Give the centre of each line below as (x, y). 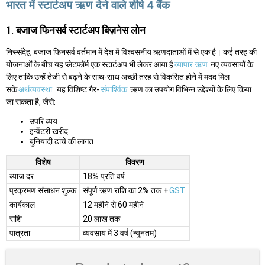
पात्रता (20, 233)
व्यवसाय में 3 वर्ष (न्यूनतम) (120, 233)
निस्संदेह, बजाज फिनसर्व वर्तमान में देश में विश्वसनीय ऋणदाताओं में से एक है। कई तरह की (131, 52)
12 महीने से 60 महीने (113, 204)
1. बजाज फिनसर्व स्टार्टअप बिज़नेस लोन (76, 30)
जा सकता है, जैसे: (31, 101)
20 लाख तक (101, 219)
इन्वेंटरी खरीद (49, 131)
